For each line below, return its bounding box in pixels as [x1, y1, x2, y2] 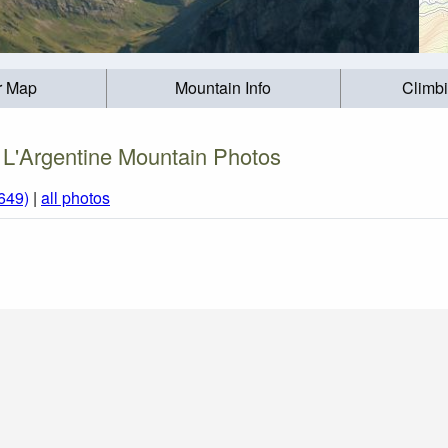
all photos [41, 186, 110, 210]
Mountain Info [175, 76, 272, 100]
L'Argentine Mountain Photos [3, 139, 281, 171]
